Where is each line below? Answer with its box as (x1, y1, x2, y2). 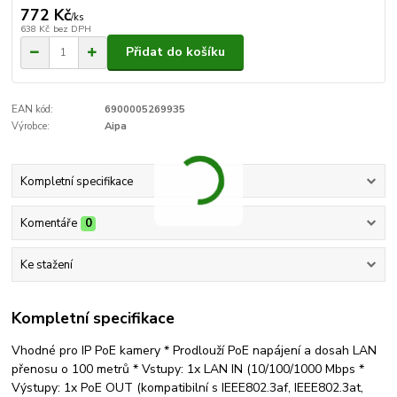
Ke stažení (19, 257, 73, 274)
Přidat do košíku (126, 43, 225, 61)
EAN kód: (12, 102, 54, 116)
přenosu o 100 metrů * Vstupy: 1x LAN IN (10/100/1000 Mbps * (12, 360, 365, 378)
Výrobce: (12, 120, 51, 134)
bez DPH (52, 22, 91, 36)
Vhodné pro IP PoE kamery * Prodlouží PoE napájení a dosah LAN (12, 341, 378, 359)
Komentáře (19, 214, 77, 231)
